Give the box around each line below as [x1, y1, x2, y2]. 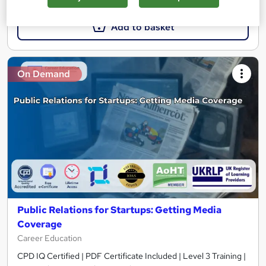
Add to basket [110, 21, 175, 34]
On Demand [17, 68, 70, 81]
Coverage [17, 217, 62, 230]
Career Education [17, 232, 82, 243]
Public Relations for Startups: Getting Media [17, 203, 221, 216]
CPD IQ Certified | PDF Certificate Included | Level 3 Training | [17, 250, 246, 261]
